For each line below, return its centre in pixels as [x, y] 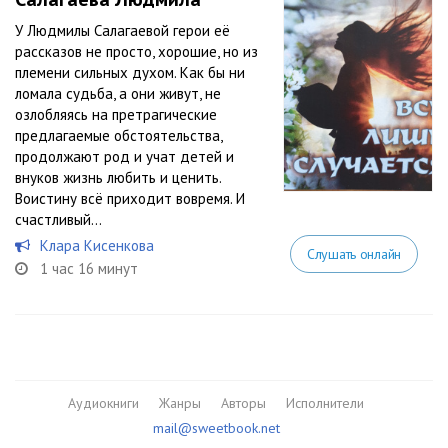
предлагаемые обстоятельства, [118, 135]
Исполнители [325, 403]
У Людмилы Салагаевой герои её [122, 30]
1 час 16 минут [89, 268]
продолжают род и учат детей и [124, 156]
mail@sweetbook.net [216, 428]
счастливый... [58, 219]
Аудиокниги [103, 403]
